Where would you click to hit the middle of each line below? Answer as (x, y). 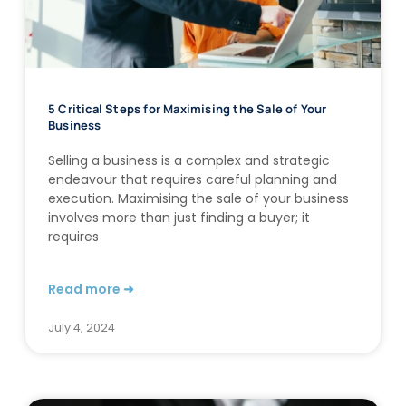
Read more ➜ (91, 290)
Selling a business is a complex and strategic (189, 161)
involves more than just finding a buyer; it (179, 218)
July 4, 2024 (82, 328)
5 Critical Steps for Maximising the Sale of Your (188, 109)
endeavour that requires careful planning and (193, 180)
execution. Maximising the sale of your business (198, 199)
